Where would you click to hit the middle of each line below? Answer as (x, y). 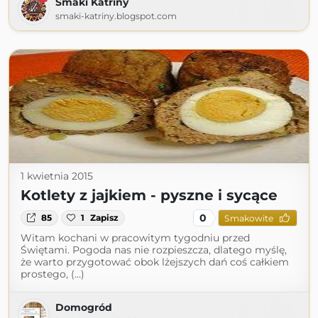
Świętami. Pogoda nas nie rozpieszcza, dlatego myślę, (154, 250)
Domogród (84, 307)
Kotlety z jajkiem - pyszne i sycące (149, 195)
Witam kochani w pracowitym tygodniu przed (135, 238)
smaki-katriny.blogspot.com (116, 16)
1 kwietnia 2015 (57, 176)
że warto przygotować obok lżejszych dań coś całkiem (155, 262)
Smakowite (248, 218)
